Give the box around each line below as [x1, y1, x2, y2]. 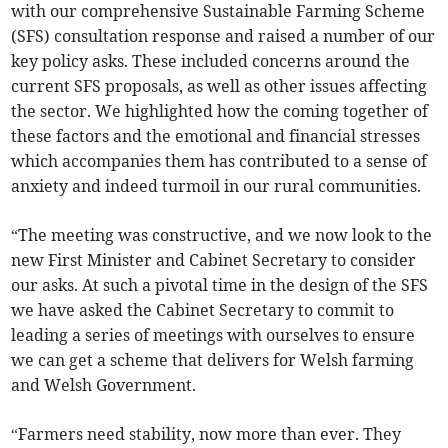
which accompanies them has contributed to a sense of [11, 151, 428, 172]
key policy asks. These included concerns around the [11, 51, 411, 72]
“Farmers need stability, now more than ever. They [11, 424, 402, 445]
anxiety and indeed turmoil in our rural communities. [11, 176, 422, 197]
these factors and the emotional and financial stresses [11, 126, 421, 147]
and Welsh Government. [11, 375, 197, 396]
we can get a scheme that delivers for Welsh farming [11, 350, 415, 371]
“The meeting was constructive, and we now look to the [11, 225, 433, 246]
